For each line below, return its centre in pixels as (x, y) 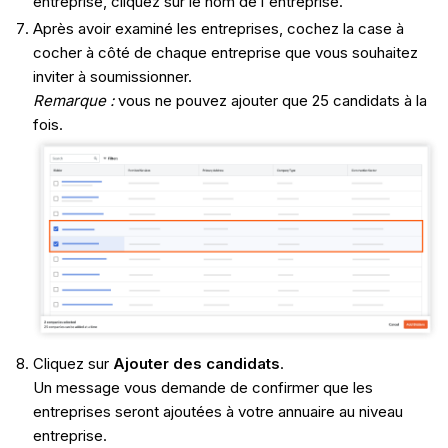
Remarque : (75, 101)
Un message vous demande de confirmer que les (202, 387)
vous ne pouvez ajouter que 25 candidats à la (272, 101)
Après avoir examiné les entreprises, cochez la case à (218, 29)
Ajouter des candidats (196, 363)
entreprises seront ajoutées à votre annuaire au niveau (217, 411)
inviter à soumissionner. (112, 77)
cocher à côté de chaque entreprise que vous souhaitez (225, 53)
